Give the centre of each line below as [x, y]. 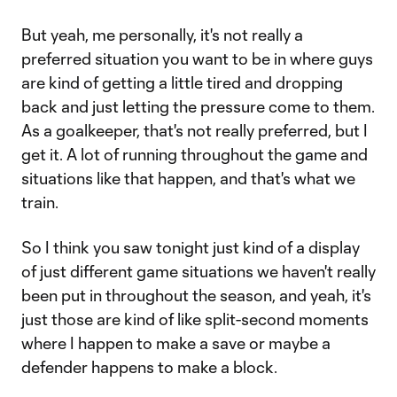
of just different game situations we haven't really [198, 271]
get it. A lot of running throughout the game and [195, 154]
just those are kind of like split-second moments [195, 319]
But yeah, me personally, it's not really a [162, 35]
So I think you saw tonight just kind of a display [191, 247]
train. [40, 202]
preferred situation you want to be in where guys [197, 58]
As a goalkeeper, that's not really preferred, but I [195, 130]
